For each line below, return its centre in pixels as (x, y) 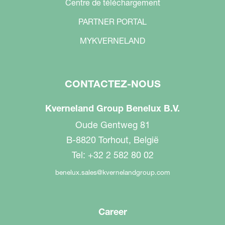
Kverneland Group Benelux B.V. (113, 108)
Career (113, 212)
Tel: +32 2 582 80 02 (113, 155)
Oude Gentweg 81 (113, 125)
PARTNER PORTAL (113, 22)
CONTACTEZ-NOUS (113, 84)
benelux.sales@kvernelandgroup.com (113, 173)
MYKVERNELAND (113, 41)
